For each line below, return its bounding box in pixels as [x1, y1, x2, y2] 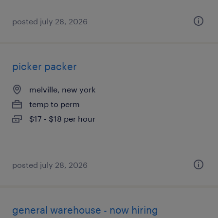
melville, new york [29, 85, 95, 94]
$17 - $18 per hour [29, 114, 95, 123]
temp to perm [29, 99, 80, 109]
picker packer [12, 60, 77, 72]
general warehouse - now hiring [12, 204, 158, 216]
